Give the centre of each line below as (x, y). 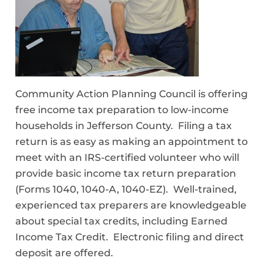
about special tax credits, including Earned (121, 221)
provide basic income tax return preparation (126, 173)
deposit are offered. (64, 253)
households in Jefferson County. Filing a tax (124, 125)
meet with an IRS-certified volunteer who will (127, 157)
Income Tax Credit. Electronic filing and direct (130, 237)
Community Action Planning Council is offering (131, 94)
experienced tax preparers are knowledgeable (131, 205)
